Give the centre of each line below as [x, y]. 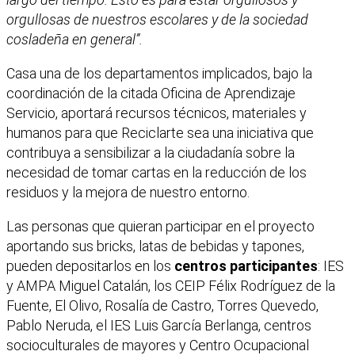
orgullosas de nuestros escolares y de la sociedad [157, 19]
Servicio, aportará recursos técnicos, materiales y [157, 113]
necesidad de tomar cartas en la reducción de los [157, 172]
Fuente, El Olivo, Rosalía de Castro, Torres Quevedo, [162, 305]
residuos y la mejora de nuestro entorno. [128, 192]
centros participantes [246, 265]
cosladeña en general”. [74, 39]
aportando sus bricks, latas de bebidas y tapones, [155, 246]
